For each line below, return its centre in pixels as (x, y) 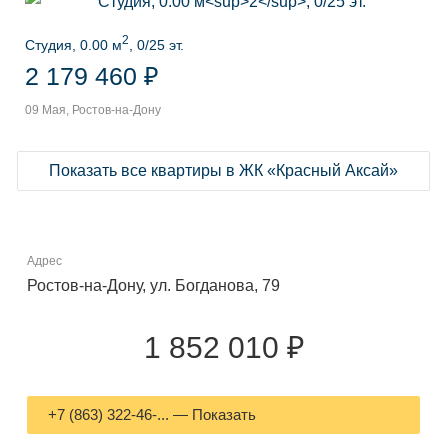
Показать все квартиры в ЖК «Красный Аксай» (223, 170)
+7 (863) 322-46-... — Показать (152, 414)
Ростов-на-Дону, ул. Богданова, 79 (153, 285)
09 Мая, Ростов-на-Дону (93, 109)
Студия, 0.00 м (73, 44)
